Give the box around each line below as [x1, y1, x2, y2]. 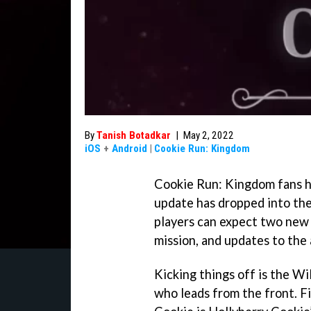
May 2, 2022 [183, 129, 234, 142]
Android [112, 142, 147, 155]
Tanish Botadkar [96, 129, 171, 142]
